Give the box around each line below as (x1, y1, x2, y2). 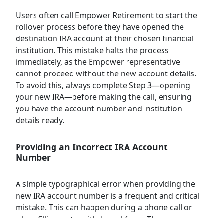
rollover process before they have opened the (16, 21, 184, 33)
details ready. (16, 115, 64, 126)
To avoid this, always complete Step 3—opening (16, 80, 190, 91)
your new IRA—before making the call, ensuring (16, 91, 192, 103)
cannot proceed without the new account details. (16, 68, 196, 79)
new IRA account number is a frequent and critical (16, 190, 200, 201)
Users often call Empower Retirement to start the (16, 10, 197, 21)
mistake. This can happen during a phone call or (16, 202, 192, 213)
